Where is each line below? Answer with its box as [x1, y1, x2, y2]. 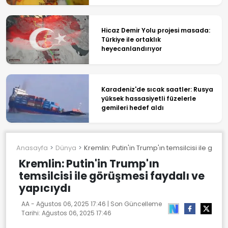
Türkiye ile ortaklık [101, 35, 161, 44]
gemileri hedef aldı [101, 103, 164, 112]
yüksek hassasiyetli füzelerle [101, 94, 196, 103]
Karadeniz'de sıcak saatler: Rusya [101, 84, 213, 94]
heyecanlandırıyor [101, 44, 162, 53]
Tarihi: [21, 209, 42, 218]
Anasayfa [16, 144, 48, 153]
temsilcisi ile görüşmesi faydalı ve [19, 168, 205, 184]
